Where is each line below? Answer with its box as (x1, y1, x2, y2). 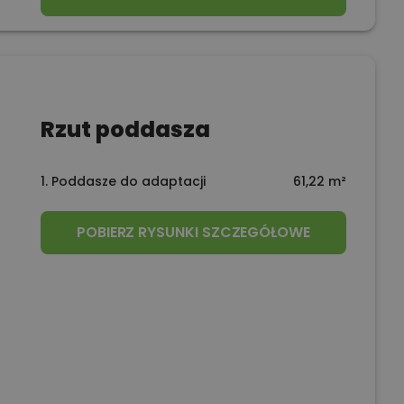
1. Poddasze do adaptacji (40, 171, 206, 190)
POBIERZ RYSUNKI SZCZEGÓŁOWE (76, 221, 310, 243)
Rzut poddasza (40, 114, 210, 144)
